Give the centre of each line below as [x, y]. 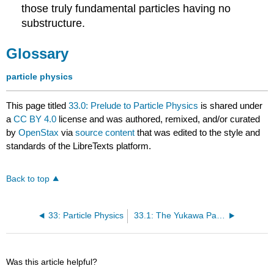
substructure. [54, 24]
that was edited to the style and [198, 132]
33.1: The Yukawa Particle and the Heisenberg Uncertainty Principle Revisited [220, 215]
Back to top [28, 179]
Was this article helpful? [52, 261]
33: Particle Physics [86, 215]
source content [105, 132]
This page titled [38, 105]
